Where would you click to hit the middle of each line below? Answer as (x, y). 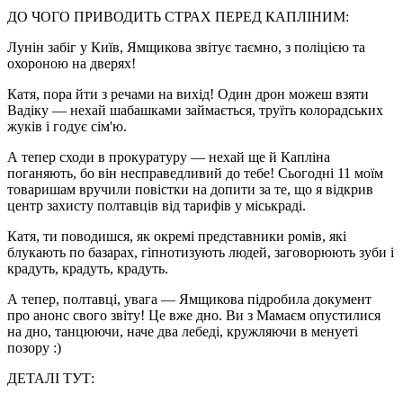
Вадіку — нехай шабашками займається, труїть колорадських (195, 110)
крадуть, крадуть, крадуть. (88, 268)
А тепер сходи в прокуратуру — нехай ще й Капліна (169, 157)
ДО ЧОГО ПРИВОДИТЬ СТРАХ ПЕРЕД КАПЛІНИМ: (180, 16)
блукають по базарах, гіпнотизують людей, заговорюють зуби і (201, 252)
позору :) (34, 347)
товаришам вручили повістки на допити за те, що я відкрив (190, 189)
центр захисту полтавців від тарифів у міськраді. (157, 205)
